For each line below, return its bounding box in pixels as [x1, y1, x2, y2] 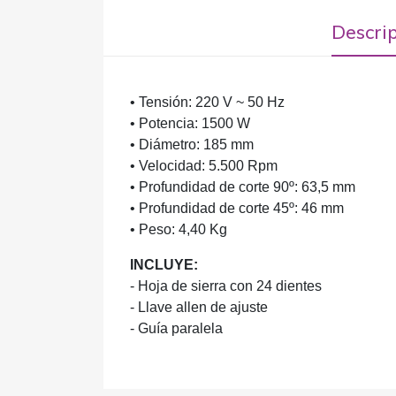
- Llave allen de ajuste [130, 300, 268, 315]
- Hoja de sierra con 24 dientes [130, 278, 322, 293]
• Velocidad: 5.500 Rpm [130, 158, 278, 173]
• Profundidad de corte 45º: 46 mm [130, 201, 344, 216]
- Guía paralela [130, 321, 223, 336]
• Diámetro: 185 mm [130, 137, 254, 152]
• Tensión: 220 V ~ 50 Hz [130, 95, 285, 110]
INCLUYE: [130, 257, 198, 272]
